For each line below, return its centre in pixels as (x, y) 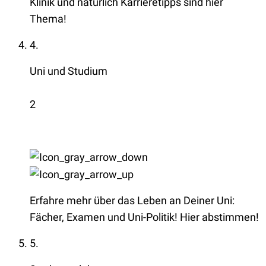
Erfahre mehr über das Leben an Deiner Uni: (132, 200)
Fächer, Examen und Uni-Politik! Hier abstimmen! (144, 217)
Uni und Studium (69, 71)
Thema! (48, 18)
